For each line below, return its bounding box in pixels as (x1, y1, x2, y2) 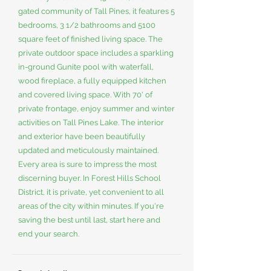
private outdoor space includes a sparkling (18, 48, 174, 57)
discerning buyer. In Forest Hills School (18, 174, 161, 183)
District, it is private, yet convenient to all (18, 188, 164, 197)
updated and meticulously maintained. (18, 146, 158, 155)
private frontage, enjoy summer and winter (18, 104, 175, 113)
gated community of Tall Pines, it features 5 (18, 7, 175, 16)
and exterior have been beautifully (18, 132, 145, 141)
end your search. (18, 229, 79, 238)
